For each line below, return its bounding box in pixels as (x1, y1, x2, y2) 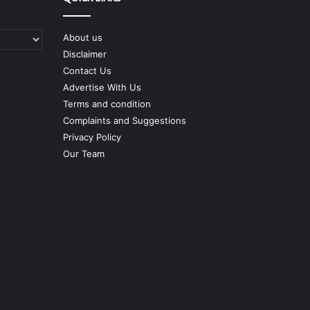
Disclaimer (63, 48, 107, 60)
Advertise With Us (63, 81, 141, 93)
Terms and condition (63, 98, 151, 109)
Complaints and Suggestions (63, 114, 186, 126)
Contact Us (63, 64, 111, 76)
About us (63, 31, 102, 43)
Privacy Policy (63, 131, 121, 143)
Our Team (63, 147, 104, 159)
